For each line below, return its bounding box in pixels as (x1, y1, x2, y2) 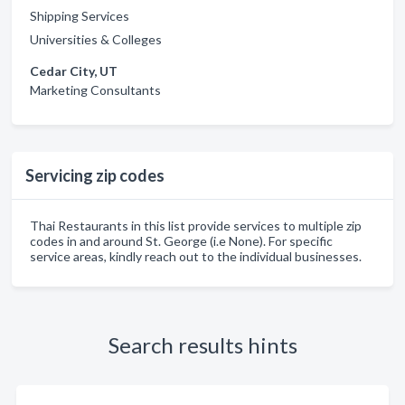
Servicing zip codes (25, 165, 165, 185)
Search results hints (108, 332, 297, 358)
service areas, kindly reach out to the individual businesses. (30, 249, 362, 264)
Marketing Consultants (30, 82, 161, 98)
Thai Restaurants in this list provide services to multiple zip (30, 218, 362, 233)
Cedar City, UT (30, 63, 118, 79)
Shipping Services (30, 8, 129, 24)
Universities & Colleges (30, 32, 162, 47)
